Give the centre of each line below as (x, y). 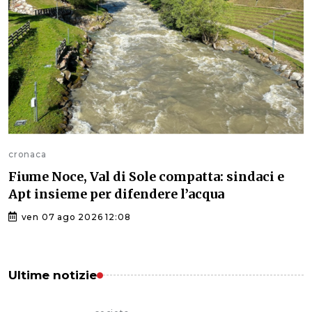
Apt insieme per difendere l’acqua (116, 194)
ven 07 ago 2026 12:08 (75, 217)
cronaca (28, 154)
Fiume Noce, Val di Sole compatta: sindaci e (146, 176)
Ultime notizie (53, 275)
